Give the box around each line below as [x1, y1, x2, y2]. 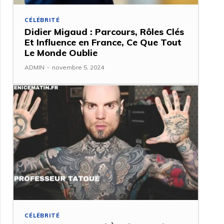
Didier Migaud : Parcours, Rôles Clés [24, 26, 184, 38]
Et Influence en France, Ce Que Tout [24, 36, 182, 48]
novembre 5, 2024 [52, 63, 104, 71]
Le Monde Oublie [24, 47, 98, 59]
